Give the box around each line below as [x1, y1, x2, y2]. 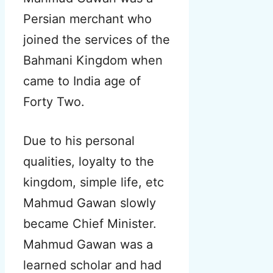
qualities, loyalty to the [23, 154, 154, 169]
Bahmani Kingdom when [23, 53, 163, 68]
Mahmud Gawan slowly [23, 196, 156, 211]
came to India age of [23, 74, 141, 89]
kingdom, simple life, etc [23, 175, 164, 190]
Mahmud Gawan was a [23, 237, 153, 252]
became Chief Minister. [23, 216, 157, 232]
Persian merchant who [23, 12, 152, 27]
